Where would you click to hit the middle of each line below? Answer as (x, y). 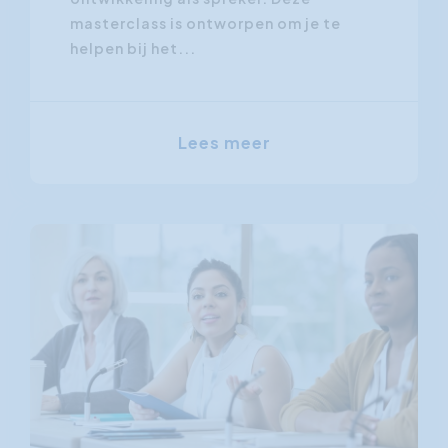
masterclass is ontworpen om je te (205, 23)
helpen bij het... (133, 48)
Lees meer (224, 142)
